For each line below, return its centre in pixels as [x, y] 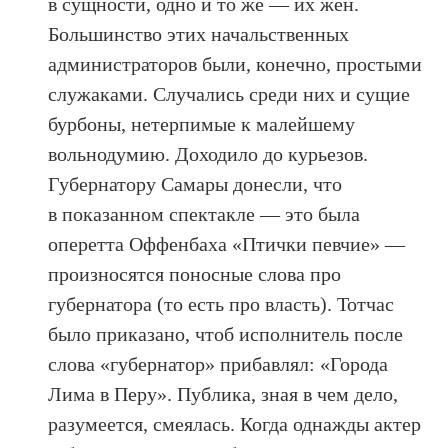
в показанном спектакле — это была [204, 213]
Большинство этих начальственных [199, 33]
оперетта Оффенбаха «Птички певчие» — [227, 243]
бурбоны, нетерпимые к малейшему [202, 123]
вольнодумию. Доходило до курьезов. [208, 153]
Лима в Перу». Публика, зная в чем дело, [223, 393]
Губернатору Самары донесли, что [195, 183]
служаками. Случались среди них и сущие [229, 93]
